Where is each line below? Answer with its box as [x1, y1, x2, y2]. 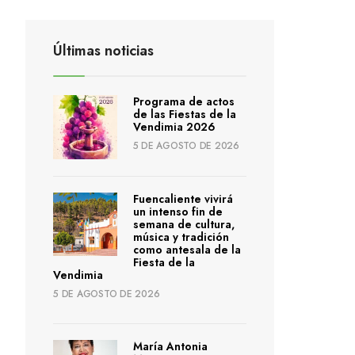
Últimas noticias [53, 40, 154, 61]
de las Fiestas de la [132, 106, 236, 122]
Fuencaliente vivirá [132, 190, 233, 207]
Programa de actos [132, 94, 235, 109]
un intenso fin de [132, 203, 223, 219]
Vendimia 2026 [132, 119, 216, 135]
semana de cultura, [132, 216, 235, 232]
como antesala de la [132, 241, 241, 258]
